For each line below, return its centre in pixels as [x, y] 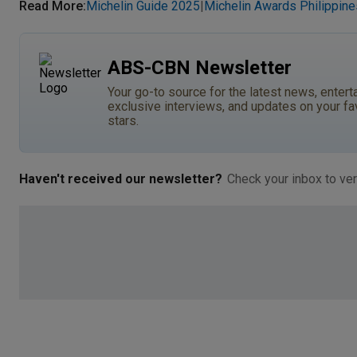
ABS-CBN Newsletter [200, 67]
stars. [123, 121]
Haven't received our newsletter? [121, 178]
